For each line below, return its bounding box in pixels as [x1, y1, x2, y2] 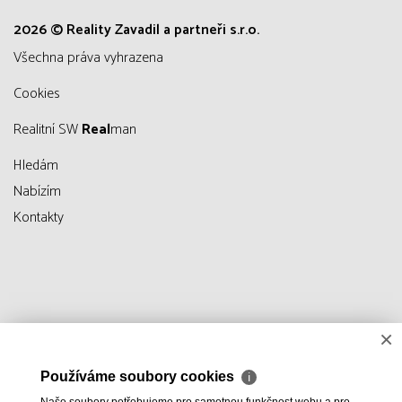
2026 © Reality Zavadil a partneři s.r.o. [13, 18, 259, 43]
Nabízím [13, 179, 61, 205]
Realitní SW [22, 118, 82, 143]
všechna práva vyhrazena [22, 46, 163, 71]
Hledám [13, 153, 58, 179]
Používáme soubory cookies [40, 369, 238, 384]
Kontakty [13, 205, 64, 231]
